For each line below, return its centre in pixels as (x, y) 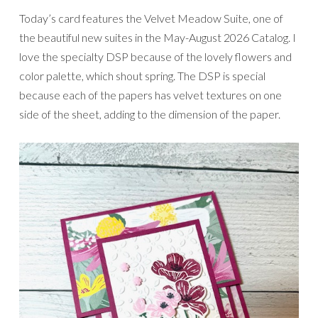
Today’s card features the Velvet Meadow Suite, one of (151, 18)
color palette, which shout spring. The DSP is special (142, 75)
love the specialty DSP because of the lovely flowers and (155, 56)
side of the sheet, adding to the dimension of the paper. (150, 114)
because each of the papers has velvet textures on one (150, 94)
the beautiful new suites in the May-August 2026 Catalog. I (158, 37)
